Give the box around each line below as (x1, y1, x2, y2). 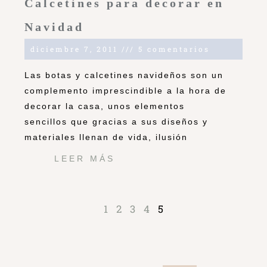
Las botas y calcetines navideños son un (24, 70, 223, 80)
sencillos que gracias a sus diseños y (24, 117, 208, 127)
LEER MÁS (54, 154, 115, 164)
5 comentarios (135, 44, 210, 54)
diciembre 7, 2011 (30, 44, 122, 54)
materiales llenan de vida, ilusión (24, 132, 188, 142)
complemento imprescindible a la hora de (24, 86, 226, 96)
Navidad (24, 20, 84, 34)
